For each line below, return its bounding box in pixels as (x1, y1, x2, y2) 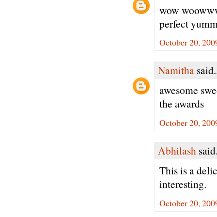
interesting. (159, 177, 206, 191)
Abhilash (158, 143, 196, 157)
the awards (159, 96, 204, 111)
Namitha (158, 62, 194, 77)
